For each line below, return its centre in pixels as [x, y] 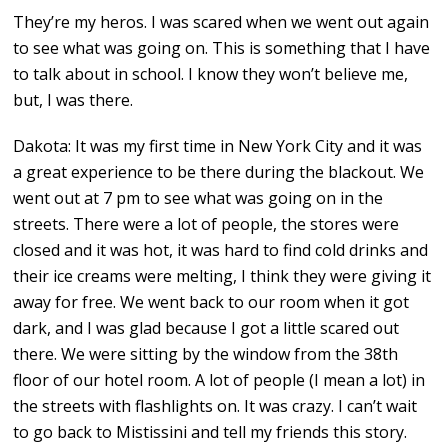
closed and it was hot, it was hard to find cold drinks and [221, 250]
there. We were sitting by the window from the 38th [206, 354]
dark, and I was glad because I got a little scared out [206, 328]
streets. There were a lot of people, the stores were [206, 224]
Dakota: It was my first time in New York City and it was [218, 146]
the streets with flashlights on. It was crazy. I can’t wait [215, 406]
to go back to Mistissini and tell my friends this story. [210, 432]
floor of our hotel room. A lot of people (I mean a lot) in [219, 380]
